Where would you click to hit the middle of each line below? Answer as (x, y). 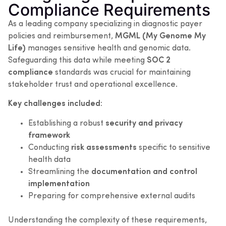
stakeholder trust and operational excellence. (93, 85)
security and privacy (144, 123)
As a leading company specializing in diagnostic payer (105, 24)
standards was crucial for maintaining (122, 73)
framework (49, 135)
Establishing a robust (67, 123)
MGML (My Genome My (160, 36)
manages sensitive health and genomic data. (108, 48)
